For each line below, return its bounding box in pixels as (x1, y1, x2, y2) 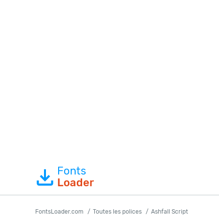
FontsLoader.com (35, 208, 84, 215)
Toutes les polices (93, 208, 142, 215)
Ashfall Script (151, 208, 188, 215)
